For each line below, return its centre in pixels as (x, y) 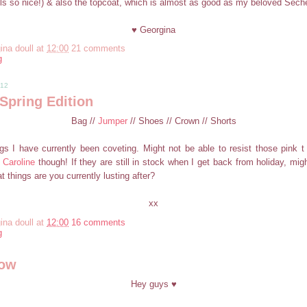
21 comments (98, 49)
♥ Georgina (153, 29)
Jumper (112, 121)
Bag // (84, 121)
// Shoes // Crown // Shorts (182, 121)
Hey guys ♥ (153, 284)
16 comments (98, 223)
